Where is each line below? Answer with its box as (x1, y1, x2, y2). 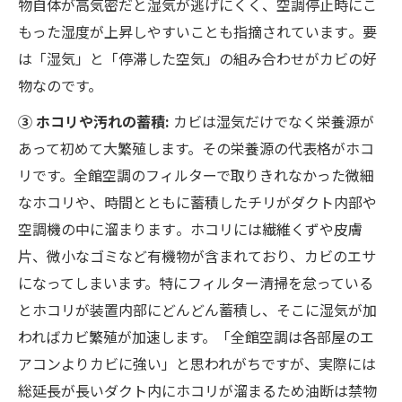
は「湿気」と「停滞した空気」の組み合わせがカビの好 (18, 48, 377, 70)
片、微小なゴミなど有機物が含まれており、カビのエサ (18, 245, 376, 267)
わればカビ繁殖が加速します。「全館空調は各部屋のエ (18, 326, 374, 348)
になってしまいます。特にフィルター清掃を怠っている (18, 272, 373, 294)
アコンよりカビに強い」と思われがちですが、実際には (18, 353, 376, 375)
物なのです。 (18, 74, 102, 97)
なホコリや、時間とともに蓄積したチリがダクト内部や (18, 191, 377, 214)
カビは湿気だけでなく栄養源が (173, 110, 374, 133)
